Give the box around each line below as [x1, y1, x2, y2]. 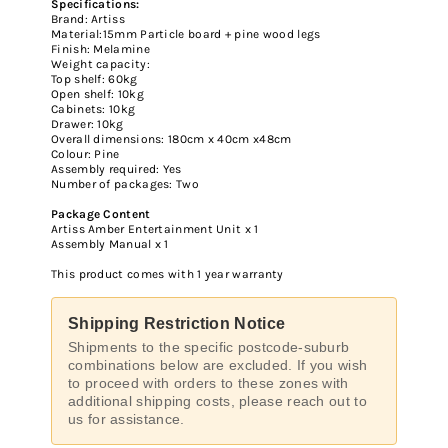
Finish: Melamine [51, 42, 150, 57]
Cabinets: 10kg [51, 102, 136, 117]
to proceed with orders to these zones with [68, 375, 349, 392]
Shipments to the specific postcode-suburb [68, 339, 350, 356]
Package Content [51, 207, 151, 222]
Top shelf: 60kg [51, 72, 138, 87]
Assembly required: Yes [51, 162, 182, 177]
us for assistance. [68, 411, 185, 428]
